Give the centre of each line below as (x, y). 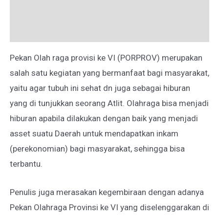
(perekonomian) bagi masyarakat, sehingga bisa (97, 148)
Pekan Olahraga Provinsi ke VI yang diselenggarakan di (109, 207)
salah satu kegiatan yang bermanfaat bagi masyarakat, (109, 73)
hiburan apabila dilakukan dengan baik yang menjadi (104, 118)
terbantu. (26, 164)
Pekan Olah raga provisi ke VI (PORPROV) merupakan (106, 57)
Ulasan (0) (29, 30)
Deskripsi (27, 7)
